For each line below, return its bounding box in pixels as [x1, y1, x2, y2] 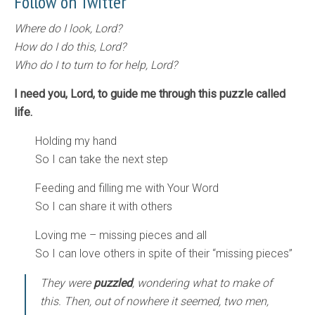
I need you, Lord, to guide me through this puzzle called [14, 87, 285, 101]
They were [40, 276, 94, 290]
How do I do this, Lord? [14, 40, 126, 54]
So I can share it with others [35, 200, 172, 214]
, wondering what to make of [132, 276, 272, 290]
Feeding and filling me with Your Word [35, 181, 219, 195]
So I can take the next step [35, 153, 168, 167]
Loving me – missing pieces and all [35, 229, 207, 243]
